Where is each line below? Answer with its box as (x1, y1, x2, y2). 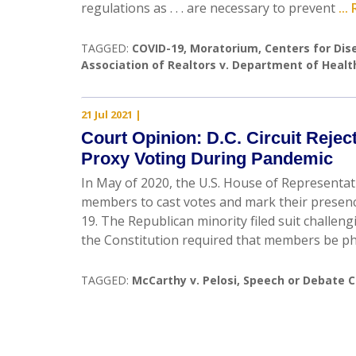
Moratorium (190, 41, 258, 56)
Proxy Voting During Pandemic (81, 149, 333, 168)
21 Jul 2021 (81, 107, 133, 122)
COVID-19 (132, 41, 184, 56)
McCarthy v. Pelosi (132, 273, 237, 288)
